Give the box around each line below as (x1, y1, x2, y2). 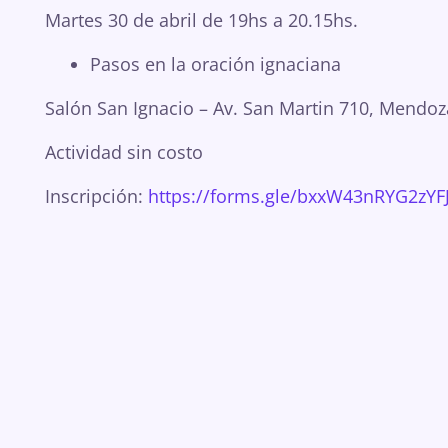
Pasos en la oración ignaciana (90, 52, 341, 76)
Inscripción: (45, 184, 148, 208)
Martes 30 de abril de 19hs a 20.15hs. (45, 8, 358, 32)
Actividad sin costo (45, 140, 203, 164)
